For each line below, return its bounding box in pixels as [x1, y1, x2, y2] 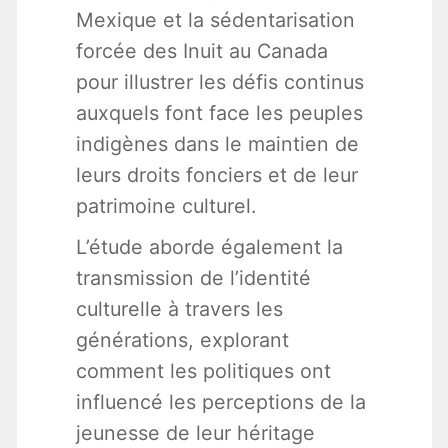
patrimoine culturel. [75, 194, 256, 219]
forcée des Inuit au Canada [75, 39, 328, 64]
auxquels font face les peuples [75, 101, 363, 126]
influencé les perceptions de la [75, 390, 366, 415]
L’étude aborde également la [75, 235, 343, 260]
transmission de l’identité [75, 266, 311, 291]
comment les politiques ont [75, 359, 331, 384]
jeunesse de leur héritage [75, 421, 315, 446]
